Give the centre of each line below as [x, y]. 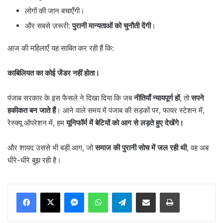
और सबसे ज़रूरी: [49, 25]
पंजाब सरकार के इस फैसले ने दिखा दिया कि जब [71, 98]
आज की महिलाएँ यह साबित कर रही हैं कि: [61, 48]
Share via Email [163, 192]
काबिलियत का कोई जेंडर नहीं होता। [54, 73]
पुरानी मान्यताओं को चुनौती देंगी [111, 25]
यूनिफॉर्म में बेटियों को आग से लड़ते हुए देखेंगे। [125, 122]
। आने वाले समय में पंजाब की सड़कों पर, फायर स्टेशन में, [130, 110]
